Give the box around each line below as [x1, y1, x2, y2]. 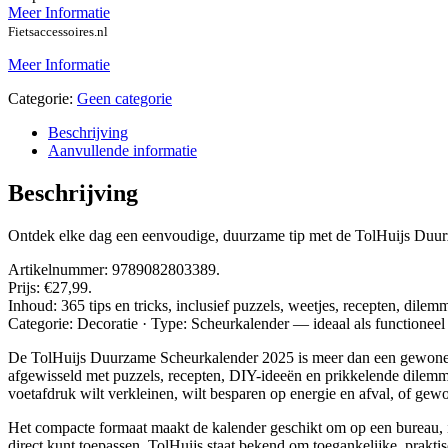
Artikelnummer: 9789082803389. [8, 261, 220, 279]
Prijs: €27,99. [8, 279, 92, 297]
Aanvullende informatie [48, 142, 197, 160]
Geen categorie [77, 90, 172, 108]
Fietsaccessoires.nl [8, 24, 108, 40]
